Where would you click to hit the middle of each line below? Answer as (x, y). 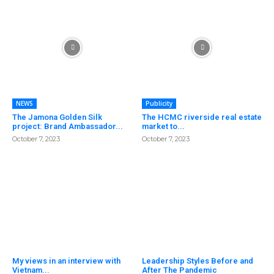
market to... (163, 127)
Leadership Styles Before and (197, 261)
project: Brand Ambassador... (68, 127)
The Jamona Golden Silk (57, 117)
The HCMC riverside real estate (202, 117)
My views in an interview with (66, 261)
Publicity (159, 104)
